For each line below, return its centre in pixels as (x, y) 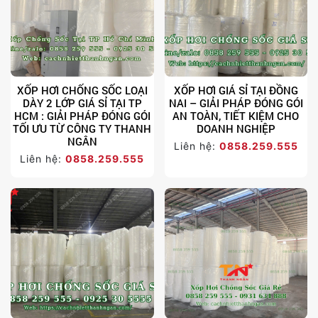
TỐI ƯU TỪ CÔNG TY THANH (82, 129)
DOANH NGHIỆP (236, 129)
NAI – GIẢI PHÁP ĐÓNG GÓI (236, 103)
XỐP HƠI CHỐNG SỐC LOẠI (82, 91)
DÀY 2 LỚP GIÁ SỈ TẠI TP (82, 103)
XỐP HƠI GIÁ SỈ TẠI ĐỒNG (236, 91)
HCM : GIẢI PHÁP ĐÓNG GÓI (82, 116)
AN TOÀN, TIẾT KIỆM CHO (236, 116)
